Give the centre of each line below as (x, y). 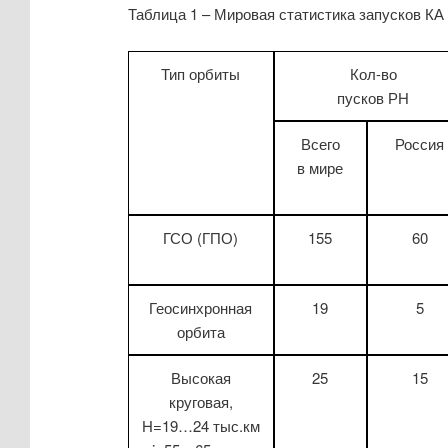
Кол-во (373, 73)
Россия (420, 143)
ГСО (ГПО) (201, 237)
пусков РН (373, 97)
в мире (320, 167)
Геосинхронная (201, 307)
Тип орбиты (201, 73)
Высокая (200, 377)
